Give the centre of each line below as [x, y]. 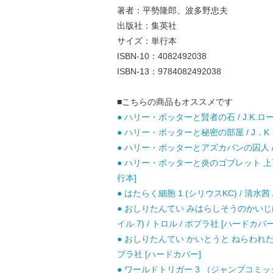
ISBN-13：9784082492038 [169, 71]
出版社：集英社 [147, 26]
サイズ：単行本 [147, 41]
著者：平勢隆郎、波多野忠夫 [172, 10]
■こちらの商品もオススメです [175, 102]
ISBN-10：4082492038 [162, 56]
